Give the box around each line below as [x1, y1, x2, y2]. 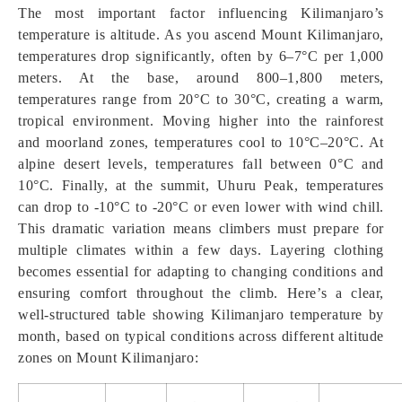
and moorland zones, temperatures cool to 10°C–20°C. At [18, 135, 384, 150]
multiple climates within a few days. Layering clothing [18, 242, 384, 258]
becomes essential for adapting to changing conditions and [18, 264, 384, 279]
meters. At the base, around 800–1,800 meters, [18, 70, 384, 85]
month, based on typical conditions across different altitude [18, 328, 384, 344]
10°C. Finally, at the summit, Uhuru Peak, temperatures [18, 178, 384, 193]
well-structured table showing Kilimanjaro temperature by [18, 307, 384, 322]
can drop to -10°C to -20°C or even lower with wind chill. [18, 199, 384, 214]
